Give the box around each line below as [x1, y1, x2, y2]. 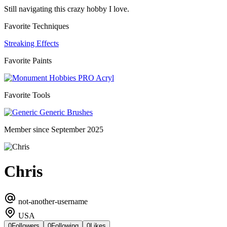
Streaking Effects [4, 39, 59, 48]
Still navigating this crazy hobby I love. [4, 4, 129, 13]
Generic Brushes [37, 107, 93, 117]
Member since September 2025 [4, 125, 103, 134]
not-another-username [16, 197, 88, 206]
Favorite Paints [4, 56, 52, 65]
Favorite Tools [4, 90, 50, 99]
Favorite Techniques [4, 21, 69, 30]
